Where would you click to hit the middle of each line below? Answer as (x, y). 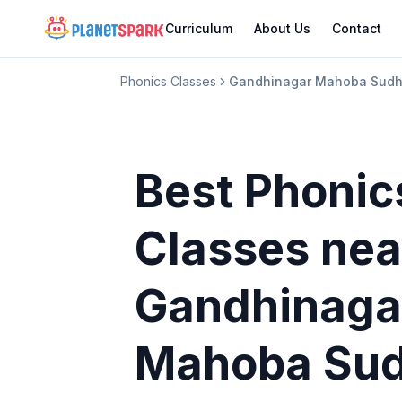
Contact (356, 28)
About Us (282, 28)
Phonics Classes (169, 81)
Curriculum (198, 28)
